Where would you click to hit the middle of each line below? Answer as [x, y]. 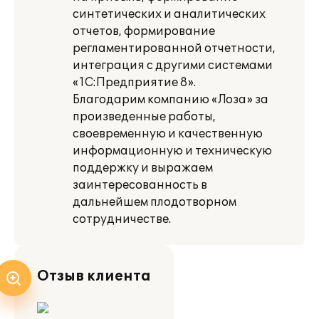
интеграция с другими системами [173, 66]
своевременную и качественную [168, 134]
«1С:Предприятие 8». [134, 83]
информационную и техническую [172, 151]
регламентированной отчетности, [174, 48]
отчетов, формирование [144, 31]
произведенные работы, [144, 117]
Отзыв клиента [94, 276]
